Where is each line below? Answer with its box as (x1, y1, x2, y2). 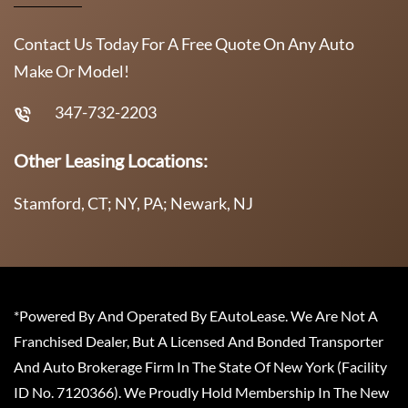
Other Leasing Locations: (14, 148, 208, 171)
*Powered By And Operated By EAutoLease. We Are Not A (14, 306, 378, 324)
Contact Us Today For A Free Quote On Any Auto (14, 33, 354, 54)
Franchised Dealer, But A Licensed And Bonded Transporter (14, 331, 383, 350)
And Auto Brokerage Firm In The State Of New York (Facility (14, 357, 387, 375)
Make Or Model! (14, 60, 129, 81)
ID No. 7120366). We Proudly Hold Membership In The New (14, 382, 389, 401)
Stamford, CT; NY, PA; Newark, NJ (14, 192, 253, 213)
